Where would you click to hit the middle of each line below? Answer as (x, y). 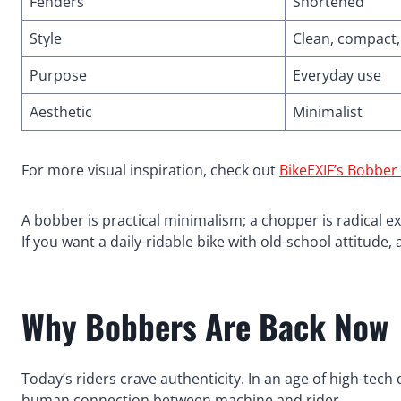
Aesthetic (61, 111)
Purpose (58, 75)
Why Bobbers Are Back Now (205, 327)
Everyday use (337, 75)
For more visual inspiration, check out (150, 170)
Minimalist (328, 111)
